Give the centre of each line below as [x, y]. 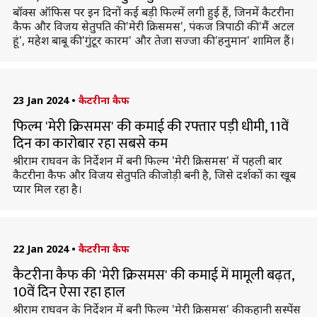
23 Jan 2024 [40, 100]
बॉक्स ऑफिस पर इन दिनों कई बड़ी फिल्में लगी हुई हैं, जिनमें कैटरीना [153, 12]
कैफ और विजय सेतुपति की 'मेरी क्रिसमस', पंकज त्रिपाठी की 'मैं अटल [153, 26]
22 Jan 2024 [40, 249]
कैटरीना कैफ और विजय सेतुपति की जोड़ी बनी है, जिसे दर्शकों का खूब [154, 175]
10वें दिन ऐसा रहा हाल [69, 292]
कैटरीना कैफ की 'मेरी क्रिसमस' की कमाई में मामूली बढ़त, [153, 275]
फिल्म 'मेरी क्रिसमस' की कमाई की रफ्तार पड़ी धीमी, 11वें [150, 127]
